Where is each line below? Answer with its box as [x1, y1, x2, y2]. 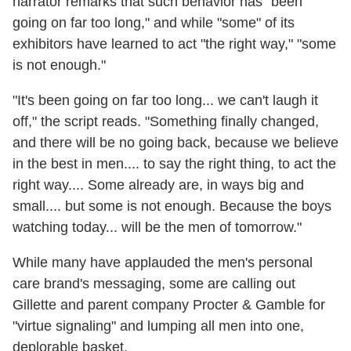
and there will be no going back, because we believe [13, 134, 338, 150]
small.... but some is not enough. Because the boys [13, 197, 331, 214]
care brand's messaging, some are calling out [13, 275, 295, 291]
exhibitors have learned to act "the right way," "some [13, 35, 336, 52]
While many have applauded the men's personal [13, 254, 313, 270]
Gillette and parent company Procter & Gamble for [13, 296, 325, 313]
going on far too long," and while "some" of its [13, 14, 295, 31]
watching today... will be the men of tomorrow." [13, 219, 302, 235]
